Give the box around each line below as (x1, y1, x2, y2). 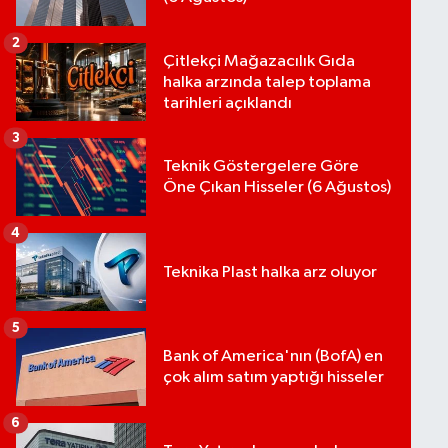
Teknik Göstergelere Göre (162, 158, 359, 176)
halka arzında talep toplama (162, 73, 371, 91)
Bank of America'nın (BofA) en (162, 348, 383, 366)
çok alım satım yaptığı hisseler (162, 369, 384, 387)
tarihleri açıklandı (162, 94, 292, 112)
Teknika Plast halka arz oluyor (162, 263, 377, 281)
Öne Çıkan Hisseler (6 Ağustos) (162, 179, 391, 197)
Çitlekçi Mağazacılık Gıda (162, 52, 355, 70)
